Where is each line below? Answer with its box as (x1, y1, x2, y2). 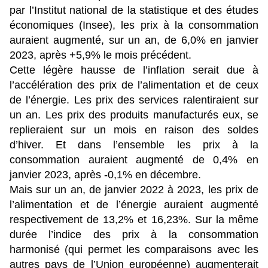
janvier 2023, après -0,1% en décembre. (10, 169, 201, 181)
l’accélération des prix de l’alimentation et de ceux (10, 79, 258, 92)
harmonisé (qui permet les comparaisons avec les (10, 243, 258, 256)
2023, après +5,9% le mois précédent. (10, 49, 191, 62)
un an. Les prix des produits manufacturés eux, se (10, 109, 258, 121)
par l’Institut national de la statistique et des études (10, 4, 258, 17)
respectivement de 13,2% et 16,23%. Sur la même (10, 214, 258, 226)
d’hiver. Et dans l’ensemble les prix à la (10, 139, 258, 151)
